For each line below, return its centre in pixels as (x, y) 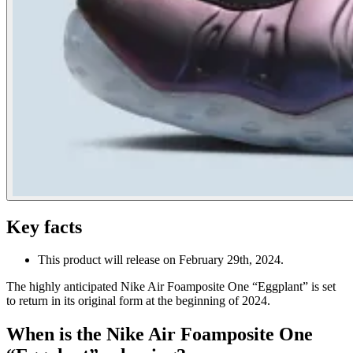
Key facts (44, 227)
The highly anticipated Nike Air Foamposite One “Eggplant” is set (171, 287)
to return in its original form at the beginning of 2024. (138, 301)
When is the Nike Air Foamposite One (160, 334)
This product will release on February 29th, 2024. (161, 260)
